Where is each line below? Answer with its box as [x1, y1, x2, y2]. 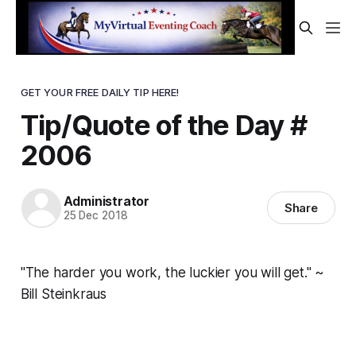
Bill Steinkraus [20, 285, 107, 302]
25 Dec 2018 [63, 209, 128, 222]
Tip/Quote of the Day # [20, 107, 307, 141]
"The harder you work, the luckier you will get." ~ [20, 264, 325, 281]
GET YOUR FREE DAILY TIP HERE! [20, 85, 180, 99]
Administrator [63, 193, 149, 210]
